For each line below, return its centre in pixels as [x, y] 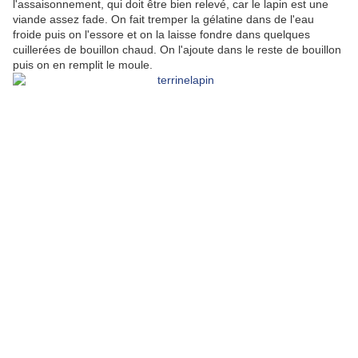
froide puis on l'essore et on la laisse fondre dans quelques [161, 35]
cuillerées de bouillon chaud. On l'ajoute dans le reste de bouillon [177, 50]
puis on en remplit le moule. [83, 65]
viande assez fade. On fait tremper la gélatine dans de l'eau [163, 20]
